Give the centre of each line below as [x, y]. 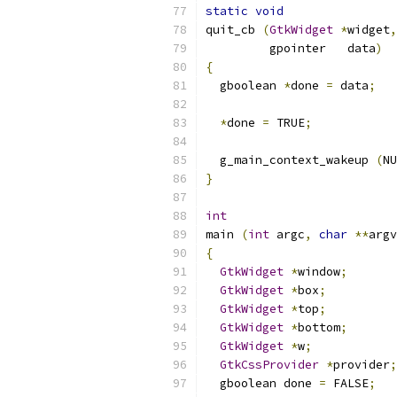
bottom [319, 327]
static [227, 11]
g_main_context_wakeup [291, 160]
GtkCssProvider [269, 365]
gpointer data [291, 48]
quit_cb [234, 30]
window [319, 272]
